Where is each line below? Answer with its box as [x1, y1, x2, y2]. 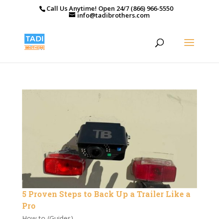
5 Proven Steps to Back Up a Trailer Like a [22, 188, 191, 199]
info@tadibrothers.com [77, 10, 150, 20]
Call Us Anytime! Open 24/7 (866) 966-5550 [46, 3, 174, 13]
